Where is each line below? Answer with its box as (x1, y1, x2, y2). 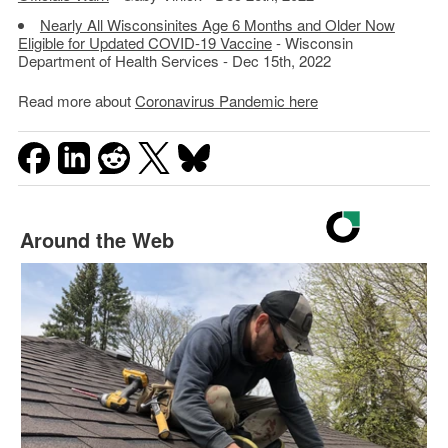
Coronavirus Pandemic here (134, 90, 318, 112)
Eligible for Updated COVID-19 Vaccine (17, 32, 272, 54)
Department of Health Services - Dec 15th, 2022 (17, 50, 331, 72)
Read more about (17, 90, 135, 112)
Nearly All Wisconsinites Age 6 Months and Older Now (39, 14, 395, 36)
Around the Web (19, 225, 174, 255)
